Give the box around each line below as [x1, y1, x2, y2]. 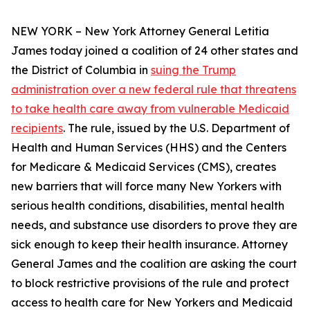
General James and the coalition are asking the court [11, 257, 297, 271]
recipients [11, 121, 63, 135]
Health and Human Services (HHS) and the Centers [11, 140, 286, 154]
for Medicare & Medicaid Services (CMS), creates [11, 160, 276, 174]
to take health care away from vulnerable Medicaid [11, 102, 289, 116]
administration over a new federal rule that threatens [11, 82, 296, 96]
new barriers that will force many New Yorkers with [11, 179, 282, 193]
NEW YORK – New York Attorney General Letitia [11, 24, 269, 38]
